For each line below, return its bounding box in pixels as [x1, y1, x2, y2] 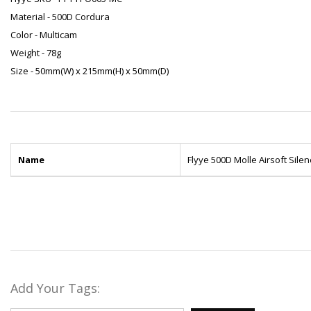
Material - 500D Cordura [10, 10, 110, 24]
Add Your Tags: [10, 280, 100, 297]
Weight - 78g [10, 47, 61, 60]
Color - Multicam [10, 28, 77, 42]
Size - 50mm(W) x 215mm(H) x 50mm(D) [10, 65, 169, 78]
